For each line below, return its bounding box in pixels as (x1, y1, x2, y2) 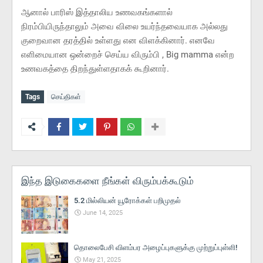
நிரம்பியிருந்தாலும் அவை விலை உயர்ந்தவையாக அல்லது (21, 21, 228, 32)
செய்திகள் (51, 92, 81, 101)
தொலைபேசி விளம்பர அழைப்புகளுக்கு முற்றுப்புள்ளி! (74, 242, 237, 252)
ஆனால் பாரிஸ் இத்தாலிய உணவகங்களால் (21, 6, 173, 18)
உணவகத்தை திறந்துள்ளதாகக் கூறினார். (21, 63, 169, 74)
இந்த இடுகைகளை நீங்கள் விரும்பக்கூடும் (21, 174, 194, 187)
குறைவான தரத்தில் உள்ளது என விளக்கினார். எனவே (21, 35, 215, 46)
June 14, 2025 (83, 208, 123, 217)
